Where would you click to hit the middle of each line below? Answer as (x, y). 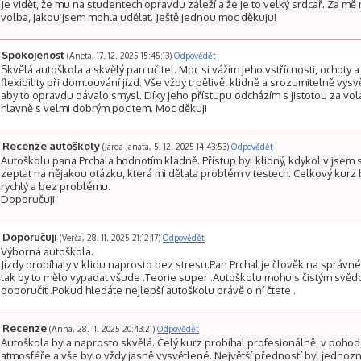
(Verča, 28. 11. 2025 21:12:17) (110, 237)
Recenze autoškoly (53, 146)
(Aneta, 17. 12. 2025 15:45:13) (120, 55)
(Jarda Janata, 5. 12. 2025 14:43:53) (166, 146)
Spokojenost (35, 55)
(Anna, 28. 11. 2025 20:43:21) (102, 328)
